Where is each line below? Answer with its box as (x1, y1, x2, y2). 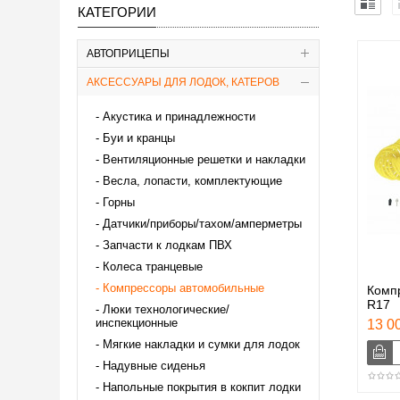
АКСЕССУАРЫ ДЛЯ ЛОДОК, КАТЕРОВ (87, 75, 279, 88)
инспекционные (96, 315, 178, 329)
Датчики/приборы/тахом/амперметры (103, 216, 302, 230)
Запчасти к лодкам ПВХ (103, 237, 232, 252)
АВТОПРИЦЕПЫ (87, 46, 170, 60)
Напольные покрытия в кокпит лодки (103, 379, 301, 394)
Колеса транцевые (103, 259, 203, 273)
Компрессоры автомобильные (103, 280, 264, 295)
